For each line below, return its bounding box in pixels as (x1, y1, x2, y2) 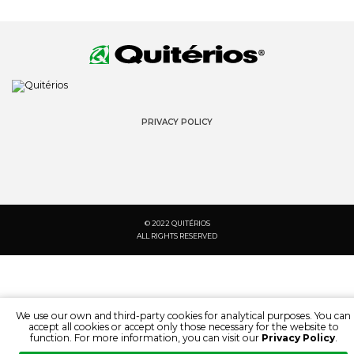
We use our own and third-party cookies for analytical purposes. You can (16, 310, 351, 322)
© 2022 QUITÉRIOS (144, 219, 210, 228)
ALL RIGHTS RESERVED (137, 232, 217, 240)
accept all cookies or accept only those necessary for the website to (28, 321, 339, 333)
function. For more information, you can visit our (29, 332, 262, 344)
